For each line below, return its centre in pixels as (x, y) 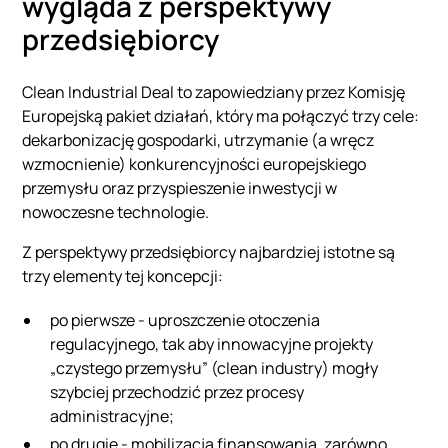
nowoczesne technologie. (116, 211)
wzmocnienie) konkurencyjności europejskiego (194, 163)
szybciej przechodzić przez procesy (177, 391)
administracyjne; (112, 415)
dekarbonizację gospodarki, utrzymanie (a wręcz (198, 139)
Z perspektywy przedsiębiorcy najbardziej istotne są (209, 251)
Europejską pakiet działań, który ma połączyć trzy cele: (221, 115)
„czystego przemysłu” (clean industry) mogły (214, 367)
